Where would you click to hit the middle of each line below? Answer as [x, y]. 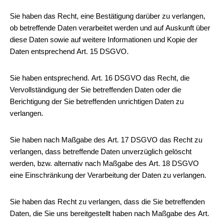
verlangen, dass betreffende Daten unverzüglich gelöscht [101, 151]
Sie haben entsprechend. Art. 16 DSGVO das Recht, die [100, 78]
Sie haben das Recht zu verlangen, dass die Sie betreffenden [107, 202]
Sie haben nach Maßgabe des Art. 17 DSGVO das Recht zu [106, 140]
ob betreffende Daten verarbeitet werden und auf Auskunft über [110, 28]
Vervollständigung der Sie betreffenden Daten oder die [96, 90]
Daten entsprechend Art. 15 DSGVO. [69, 51]
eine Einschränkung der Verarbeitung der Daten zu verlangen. [108, 175]
